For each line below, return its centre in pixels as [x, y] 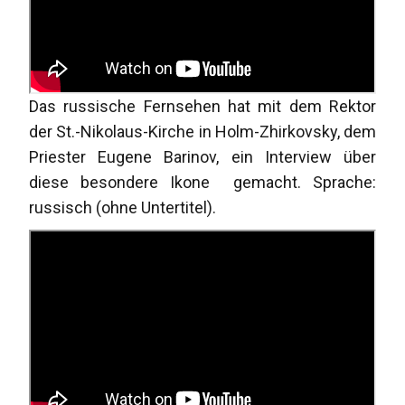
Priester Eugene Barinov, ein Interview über [202, 156]
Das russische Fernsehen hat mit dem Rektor [202, 106]
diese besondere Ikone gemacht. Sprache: [202, 182]
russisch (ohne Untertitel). [123, 207]
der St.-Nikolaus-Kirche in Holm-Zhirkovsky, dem [202, 131]
